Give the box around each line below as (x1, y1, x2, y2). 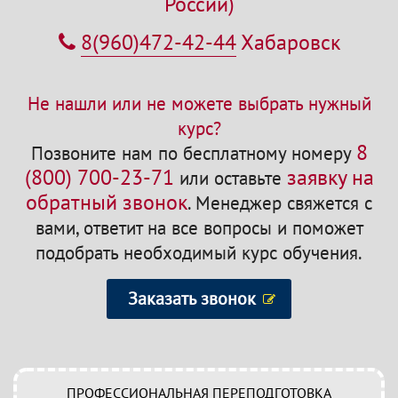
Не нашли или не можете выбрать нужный (27, 91, 371, 115)
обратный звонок (26, 188, 187, 216)
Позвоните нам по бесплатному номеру (30, 140, 356, 165)
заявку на (286, 163, 374, 191)
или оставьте (173, 165, 287, 190)
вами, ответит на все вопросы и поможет (35, 215, 363, 240)
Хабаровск (235, 28, 340, 56)
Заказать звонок (128, 287, 256, 310)
